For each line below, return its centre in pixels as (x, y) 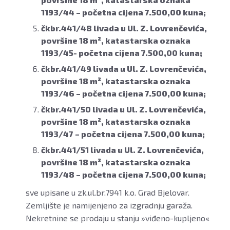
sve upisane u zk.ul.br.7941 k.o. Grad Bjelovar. (108, 193)
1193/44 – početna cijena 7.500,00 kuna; (123, 12)
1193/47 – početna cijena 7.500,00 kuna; (123, 134)
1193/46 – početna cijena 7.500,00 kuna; (123, 93)
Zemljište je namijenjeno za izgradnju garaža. (109, 205)
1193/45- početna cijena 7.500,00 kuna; (122, 53)
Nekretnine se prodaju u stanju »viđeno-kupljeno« (118, 218)
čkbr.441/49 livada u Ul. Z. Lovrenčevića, (124, 69)
